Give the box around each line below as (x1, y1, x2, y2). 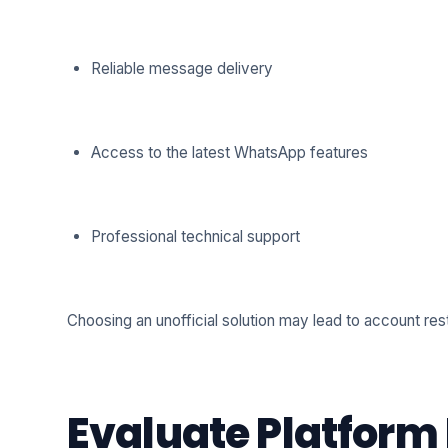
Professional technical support (90, 227, 300, 247)
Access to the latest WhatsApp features (90, 143, 368, 163)
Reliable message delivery (90, 59, 273, 79)
